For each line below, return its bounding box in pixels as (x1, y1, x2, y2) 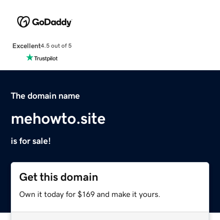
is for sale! (11, 136, 52, 145)
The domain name (11, 91, 81, 100)
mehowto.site (11, 110, 106, 126)
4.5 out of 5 (40, 43, 72, 49)
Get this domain (19, 171, 99, 183)
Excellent (12, 42, 41, 49)
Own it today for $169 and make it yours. (19, 190, 161, 198)
